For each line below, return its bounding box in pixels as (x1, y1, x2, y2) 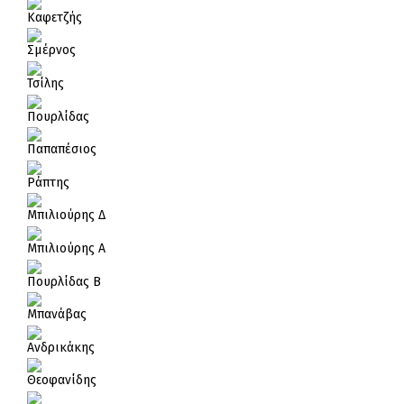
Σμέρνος (27, 42, 76, 59)
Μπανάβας (27, 307, 87, 323)
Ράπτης (27, 174, 69, 190)
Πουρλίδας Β (27, 273, 101, 289)
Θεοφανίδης (27, 372, 96, 389)
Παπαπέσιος (27, 142, 96, 158)
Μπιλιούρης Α (27, 241, 106, 257)
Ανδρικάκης (27, 339, 95, 355)
